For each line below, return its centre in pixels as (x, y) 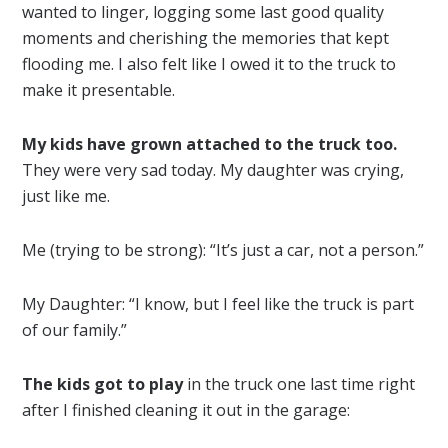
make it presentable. (99, 89)
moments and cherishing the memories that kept (206, 37)
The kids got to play (103, 383)
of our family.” (75, 329)
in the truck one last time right (299, 383)
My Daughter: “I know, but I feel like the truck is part (218, 303)
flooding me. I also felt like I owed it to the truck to (209, 63)
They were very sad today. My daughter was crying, (213, 169)
